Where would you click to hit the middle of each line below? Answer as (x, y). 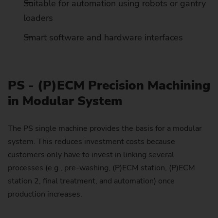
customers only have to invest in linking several (91, 155)
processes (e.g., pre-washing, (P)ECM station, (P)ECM (101, 168)
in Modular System (65, 101)
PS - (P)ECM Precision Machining (109, 86)
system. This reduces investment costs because (91, 142)
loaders (38, 18)
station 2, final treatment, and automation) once (91, 181)
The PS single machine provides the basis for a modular (105, 129)
